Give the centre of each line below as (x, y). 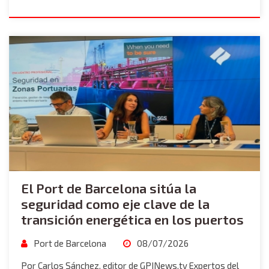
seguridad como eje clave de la (115, 204)
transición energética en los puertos (132, 219)
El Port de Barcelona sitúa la (109, 188)
